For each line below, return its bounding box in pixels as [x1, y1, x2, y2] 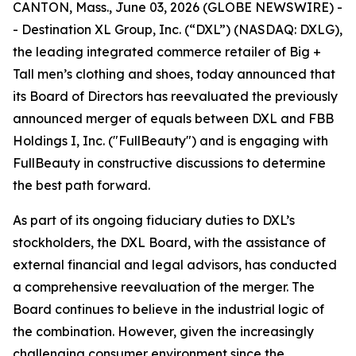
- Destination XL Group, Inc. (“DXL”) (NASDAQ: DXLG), [13, 21, 342, 37]
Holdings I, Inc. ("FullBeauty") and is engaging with [13, 133, 328, 149]
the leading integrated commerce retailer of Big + [13, 44, 321, 60]
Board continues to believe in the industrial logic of [13, 301, 324, 317]
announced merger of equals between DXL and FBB [13, 110, 334, 126]
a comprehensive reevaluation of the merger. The [13, 279, 315, 295]
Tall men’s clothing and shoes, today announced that [13, 66, 335, 82]
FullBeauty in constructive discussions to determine [13, 155, 326, 171]
